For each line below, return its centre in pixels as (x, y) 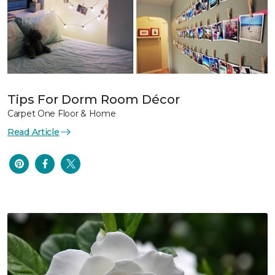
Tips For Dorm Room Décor (94, 99)
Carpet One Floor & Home (62, 113)
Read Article (33, 132)
